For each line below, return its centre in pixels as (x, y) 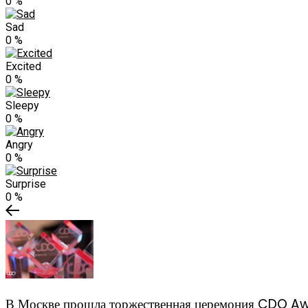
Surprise (26, 184)
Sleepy (22, 106)
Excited (23, 67)
